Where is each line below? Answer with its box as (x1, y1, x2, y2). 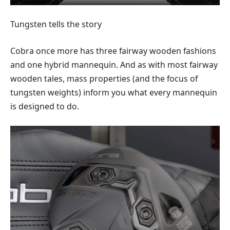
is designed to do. (10, 100, 79, 112)
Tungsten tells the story (10, 18, 102, 30)
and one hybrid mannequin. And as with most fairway (10, 59, 218, 70)
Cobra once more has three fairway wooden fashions (10, 45, 216, 56)
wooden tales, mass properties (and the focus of (10, 72, 198, 84)
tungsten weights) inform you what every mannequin (10, 86, 217, 98)
